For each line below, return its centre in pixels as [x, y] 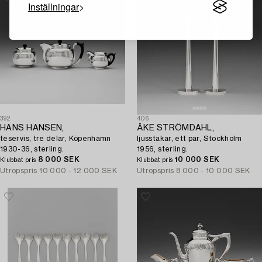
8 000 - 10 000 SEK [213, 171]
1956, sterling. [163, 149]
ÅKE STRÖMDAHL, [175, 128]
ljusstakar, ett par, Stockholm [189, 139]
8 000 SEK [58, 160]
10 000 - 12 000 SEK [78, 171]
